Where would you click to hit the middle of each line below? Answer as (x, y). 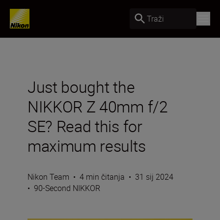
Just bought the (81, 87)
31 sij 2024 (154, 177)
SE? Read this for (85, 126)
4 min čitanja (102, 177)
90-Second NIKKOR (67, 188)
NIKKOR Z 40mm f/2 (98, 106)
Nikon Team (48, 177)
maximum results (87, 146)
